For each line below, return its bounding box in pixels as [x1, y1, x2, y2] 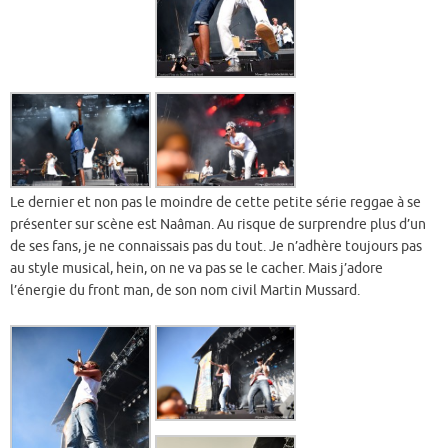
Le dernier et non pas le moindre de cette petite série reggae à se [10, 193, 421, 211]
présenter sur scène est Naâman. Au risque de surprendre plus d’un [10, 215, 426, 233]
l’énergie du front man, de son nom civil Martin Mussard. [10, 281, 360, 299]
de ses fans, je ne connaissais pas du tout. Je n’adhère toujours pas [10, 237, 422, 255]
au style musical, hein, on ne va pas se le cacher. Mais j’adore [10, 259, 383, 277]
